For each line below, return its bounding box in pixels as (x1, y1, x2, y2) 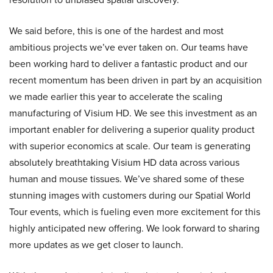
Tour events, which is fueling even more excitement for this (9, 205, 260, 219)
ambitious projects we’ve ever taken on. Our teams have (9, 40, 248, 54)
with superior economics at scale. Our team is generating (9, 139, 250, 153)
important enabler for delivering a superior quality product (9, 122, 255, 136)
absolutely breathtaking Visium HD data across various (9, 155, 239, 169)
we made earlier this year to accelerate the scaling (9, 90, 222, 104)
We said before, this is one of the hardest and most (9, 24, 224, 38)
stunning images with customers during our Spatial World (9, 188, 250, 202)
